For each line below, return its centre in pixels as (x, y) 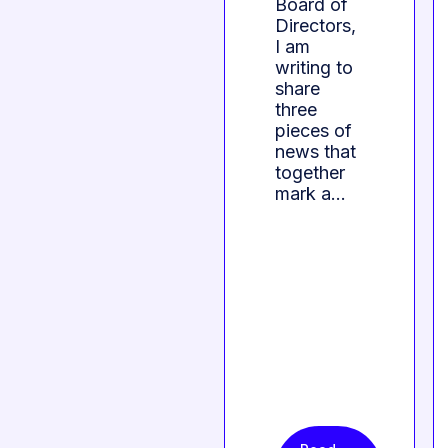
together (310, 173)
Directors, (315, 26)
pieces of (313, 131)
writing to (314, 68)
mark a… (310, 194)
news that (315, 152)
